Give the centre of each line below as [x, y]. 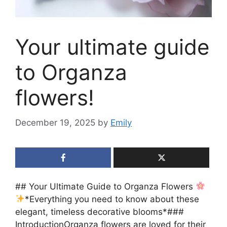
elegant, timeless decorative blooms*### [100, 212]
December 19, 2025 [55, 122]
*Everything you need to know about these [112, 199]
